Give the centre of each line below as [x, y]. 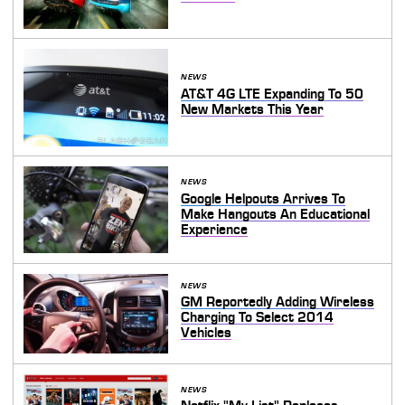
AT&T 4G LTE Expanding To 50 [273, 94]
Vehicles [207, 333]
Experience [215, 229]
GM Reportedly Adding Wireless [278, 302]
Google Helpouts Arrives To [264, 198]
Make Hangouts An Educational [276, 214]
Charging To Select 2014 [258, 318]
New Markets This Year [253, 109]
